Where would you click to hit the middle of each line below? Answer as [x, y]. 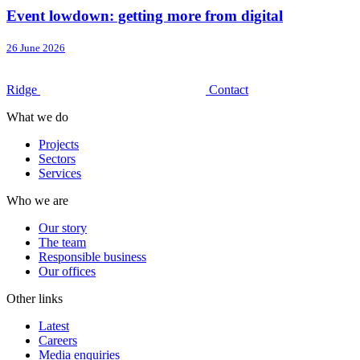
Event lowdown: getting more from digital [145, 16]
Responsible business [92, 257]
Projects [59, 145]
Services [60, 174]
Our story [63, 228]
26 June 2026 [36, 48]
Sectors [57, 159]
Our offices [67, 272]
